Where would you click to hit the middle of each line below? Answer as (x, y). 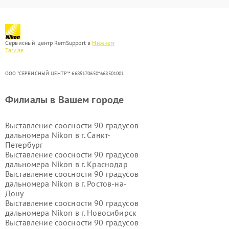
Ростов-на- (107, 184)
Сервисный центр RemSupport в (49, 43)
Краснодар (107, 164)
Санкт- (99, 135)
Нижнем (104, 43)
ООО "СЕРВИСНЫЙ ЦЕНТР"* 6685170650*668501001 (65, 73)
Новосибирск (112, 213)
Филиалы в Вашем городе (65, 100)
